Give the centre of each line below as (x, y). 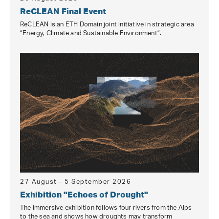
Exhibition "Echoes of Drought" (84, 195)
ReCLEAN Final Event (63, 11)
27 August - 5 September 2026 (76, 182)
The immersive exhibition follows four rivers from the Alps (106, 208)
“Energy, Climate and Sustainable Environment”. (91, 33)
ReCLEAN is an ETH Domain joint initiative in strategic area (107, 24)
